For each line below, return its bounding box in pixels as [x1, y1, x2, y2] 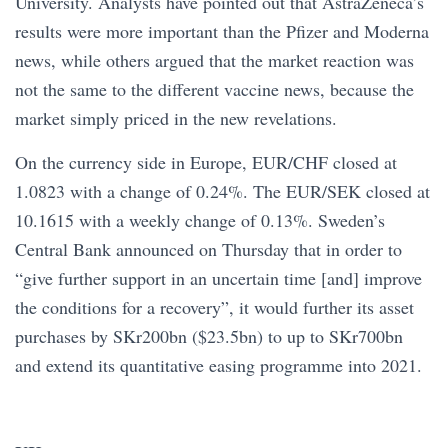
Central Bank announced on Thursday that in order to [15, 236, 402, 261]
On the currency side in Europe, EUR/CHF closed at [15, 149, 397, 174]
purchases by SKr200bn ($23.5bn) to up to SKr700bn [15, 323, 403, 348]
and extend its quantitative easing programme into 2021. [15, 352, 422, 377]
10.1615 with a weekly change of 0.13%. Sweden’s [15, 207, 385, 232]
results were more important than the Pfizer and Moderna [15, 18, 429, 43]
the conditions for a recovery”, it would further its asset [15, 294, 414, 319]
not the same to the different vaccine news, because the [15, 76, 414, 101]
